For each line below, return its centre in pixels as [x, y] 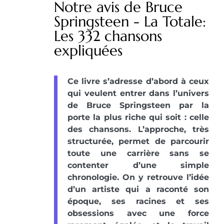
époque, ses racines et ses [138, 201]
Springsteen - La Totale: [130, 21]
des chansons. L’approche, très [138, 129]
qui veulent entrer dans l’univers [138, 93]
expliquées [88, 50]
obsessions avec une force [138, 213]
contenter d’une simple [138, 165]
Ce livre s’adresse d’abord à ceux [138, 81]
